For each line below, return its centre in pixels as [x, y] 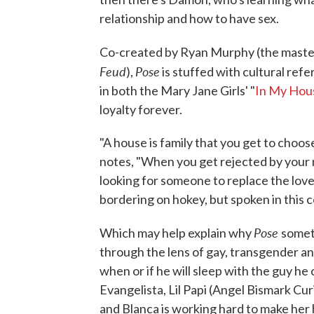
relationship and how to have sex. [189, 19]
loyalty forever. [141, 110]
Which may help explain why [177, 233]
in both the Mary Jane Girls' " [177, 91]
